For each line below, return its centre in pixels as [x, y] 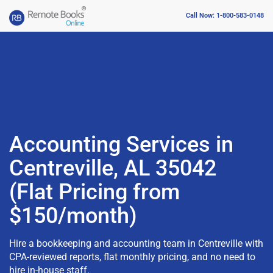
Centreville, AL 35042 [113, 168]
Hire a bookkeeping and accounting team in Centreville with [136, 243]
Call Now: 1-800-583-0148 [225, 16]
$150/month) [73, 215]
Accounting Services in [121, 144]
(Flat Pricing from [94, 192]
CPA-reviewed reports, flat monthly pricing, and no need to [132, 257]
